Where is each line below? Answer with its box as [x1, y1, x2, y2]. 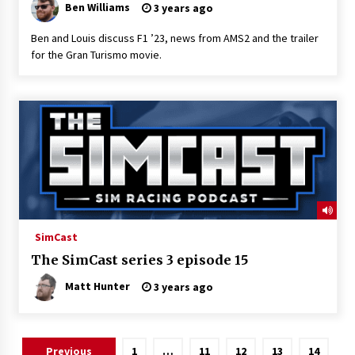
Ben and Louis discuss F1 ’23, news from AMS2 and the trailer [30, 30, 319, 45]
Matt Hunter [64, 278, 130, 293]
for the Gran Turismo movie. [30, 47, 162, 62]
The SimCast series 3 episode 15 [30, 251, 248, 268]
